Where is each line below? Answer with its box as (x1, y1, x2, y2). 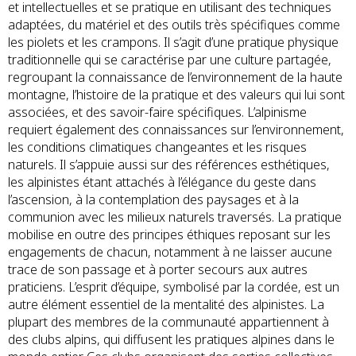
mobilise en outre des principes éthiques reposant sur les (8, 225, 331, 243)
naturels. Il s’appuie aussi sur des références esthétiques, (8, 155, 330, 173)
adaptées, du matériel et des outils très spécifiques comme (8, 15, 340, 33)
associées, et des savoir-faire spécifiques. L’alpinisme (8, 103, 307, 121)
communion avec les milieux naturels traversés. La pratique (8, 207, 342, 226)
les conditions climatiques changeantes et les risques (8, 137, 307, 156)
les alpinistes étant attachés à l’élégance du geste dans (8, 172, 316, 191)
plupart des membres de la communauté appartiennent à (8, 312, 329, 331)
